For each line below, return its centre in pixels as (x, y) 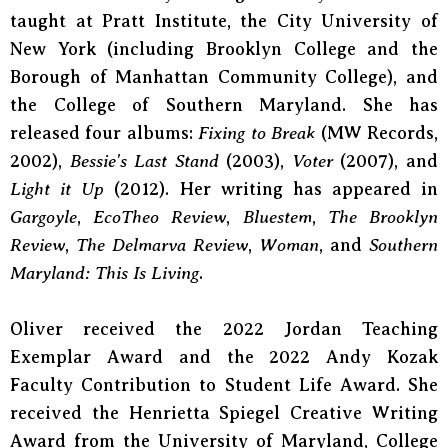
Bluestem (277, 217)
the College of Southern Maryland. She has (224, 105)
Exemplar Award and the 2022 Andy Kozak (224, 357)
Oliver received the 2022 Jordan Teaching (224, 329)
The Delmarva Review (162, 245)
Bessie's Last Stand (148, 161)
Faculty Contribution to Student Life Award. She (224, 385)
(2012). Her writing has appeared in (271, 189)
